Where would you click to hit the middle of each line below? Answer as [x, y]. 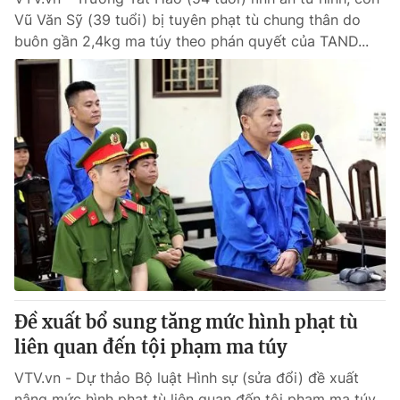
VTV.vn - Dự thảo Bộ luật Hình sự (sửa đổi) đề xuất [187, 378]
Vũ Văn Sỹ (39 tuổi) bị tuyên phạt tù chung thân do [187, 20]
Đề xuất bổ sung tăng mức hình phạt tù [186, 322]
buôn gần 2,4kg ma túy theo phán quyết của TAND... [192, 41]
